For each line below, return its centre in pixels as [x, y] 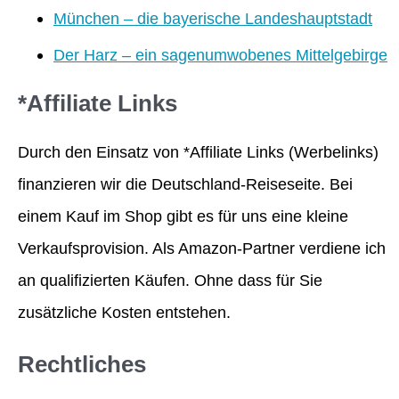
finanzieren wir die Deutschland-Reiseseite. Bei [185, 183]
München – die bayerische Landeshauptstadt [213, 18]
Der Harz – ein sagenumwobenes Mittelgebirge [220, 54]
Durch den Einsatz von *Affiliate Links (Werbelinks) [198, 151]
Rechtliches [82, 365]
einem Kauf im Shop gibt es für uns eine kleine [183, 216]
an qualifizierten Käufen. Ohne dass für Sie [170, 280]
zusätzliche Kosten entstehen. [124, 312]
